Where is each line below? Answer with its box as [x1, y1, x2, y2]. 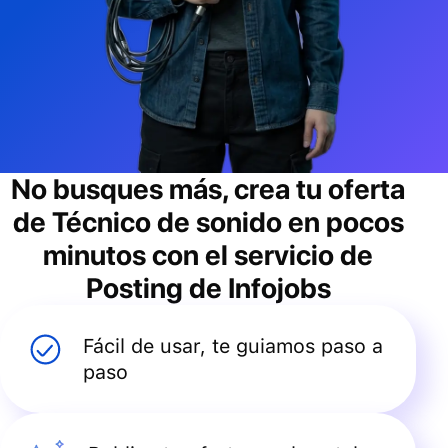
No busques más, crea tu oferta [11, 171, 405, 206]
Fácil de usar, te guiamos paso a [83, 333, 384, 358]
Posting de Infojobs [85, 270, 331, 305]
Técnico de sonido [51, 204, 282, 239]
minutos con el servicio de [43, 237, 373, 272]
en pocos [281, 204, 404, 239]
